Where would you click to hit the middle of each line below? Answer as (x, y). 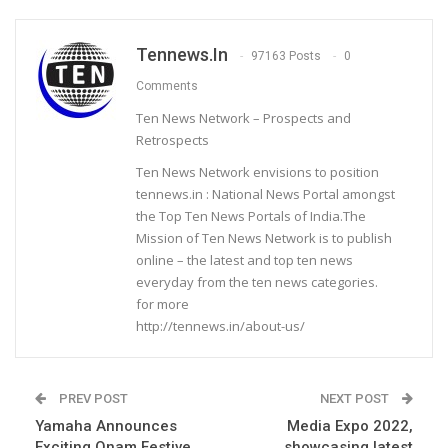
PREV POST (92, 398)
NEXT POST (356, 398)
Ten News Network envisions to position (257, 171)
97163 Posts (286, 56)
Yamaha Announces (106, 425)
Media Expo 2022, (350, 425)
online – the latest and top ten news (244, 259)
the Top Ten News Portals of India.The (251, 215)
